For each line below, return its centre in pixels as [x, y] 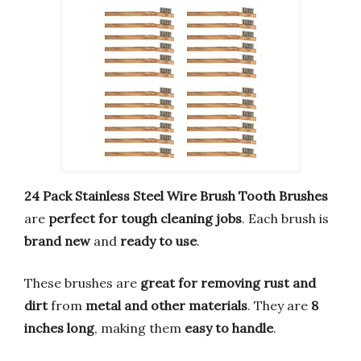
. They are [279, 305]
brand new [57, 241]
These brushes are [82, 282]
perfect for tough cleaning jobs [145, 218]
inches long [59, 328]
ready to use [158, 241]
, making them [139, 328]
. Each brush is [285, 218]
